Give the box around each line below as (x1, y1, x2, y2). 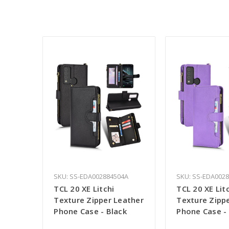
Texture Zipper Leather (54, 195, 144, 205)
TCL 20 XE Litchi (54, 184, 114, 194)
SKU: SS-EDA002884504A (54, 172, 129, 181)
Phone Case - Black (54, 206, 127, 217)
